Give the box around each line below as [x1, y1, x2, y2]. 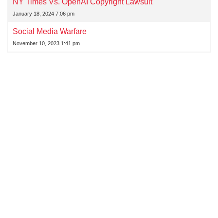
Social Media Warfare [13, 27, 87, 36]
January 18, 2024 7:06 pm [13, 10, 74, 17]
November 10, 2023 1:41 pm [13, 40, 80, 47]
